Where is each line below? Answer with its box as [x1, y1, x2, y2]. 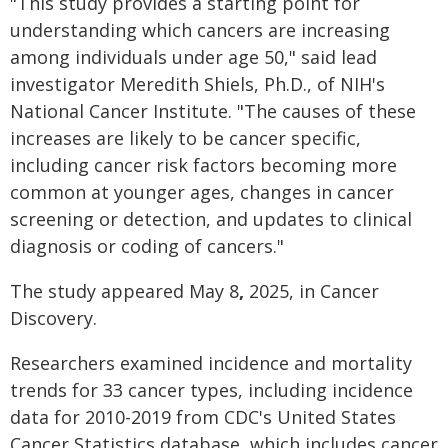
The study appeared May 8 [10, 279, 239, 303]
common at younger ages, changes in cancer [10, 180, 394, 204]
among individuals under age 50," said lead [10, 45, 377, 69]
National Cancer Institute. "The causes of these [10, 99, 416, 123]
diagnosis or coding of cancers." [10, 234, 284, 258]
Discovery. [10, 306, 97, 330]
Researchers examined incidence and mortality [10, 351, 412, 375]
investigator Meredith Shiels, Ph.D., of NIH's [10, 72, 385, 96]
